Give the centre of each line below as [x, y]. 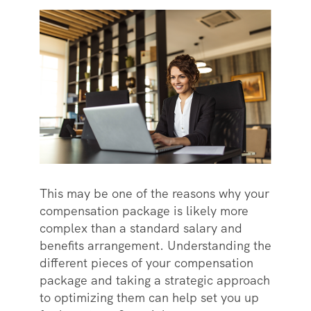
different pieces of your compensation [146, 263]
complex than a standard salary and [141, 228]
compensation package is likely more [144, 211]
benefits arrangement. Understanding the [155, 246]
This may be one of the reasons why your [154, 194]
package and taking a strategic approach [154, 280]
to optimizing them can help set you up [149, 298]
